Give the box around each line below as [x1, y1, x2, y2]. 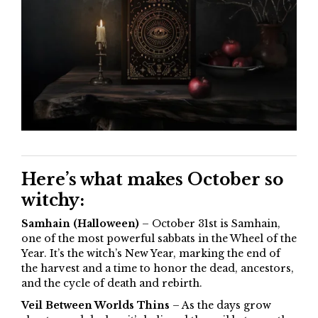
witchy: [21, 190, 84, 211]
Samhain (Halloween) [21, 217, 139, 231]
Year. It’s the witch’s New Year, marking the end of [21, 247, 280, 261]
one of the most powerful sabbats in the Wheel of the [21, 232, 297, 246]
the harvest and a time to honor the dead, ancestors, [21, 262, 294, 275]
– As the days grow [170, 299, 271, 312]
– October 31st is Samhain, [139, 217, 280, 231]
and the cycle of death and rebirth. [21, 277, 202, 290]
